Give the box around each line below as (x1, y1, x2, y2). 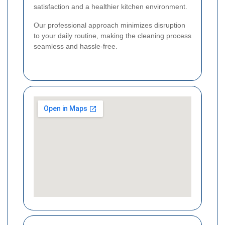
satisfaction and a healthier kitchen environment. (34, 2, 187, 11)
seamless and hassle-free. (34, 42, 118, 50)
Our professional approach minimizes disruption (34, 21, 185, 29)
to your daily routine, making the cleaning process (34, 31, 191, 40)
